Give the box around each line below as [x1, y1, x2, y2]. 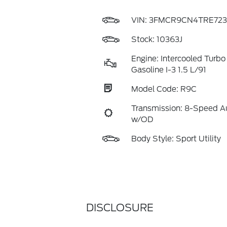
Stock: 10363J [131, 35, 182, 44]
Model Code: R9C [131, 85, 197, 94]
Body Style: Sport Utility [131, 134, 221, 143]
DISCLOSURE [86, 202, 154, 214]
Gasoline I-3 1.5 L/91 [131, 65, 206, 74]
